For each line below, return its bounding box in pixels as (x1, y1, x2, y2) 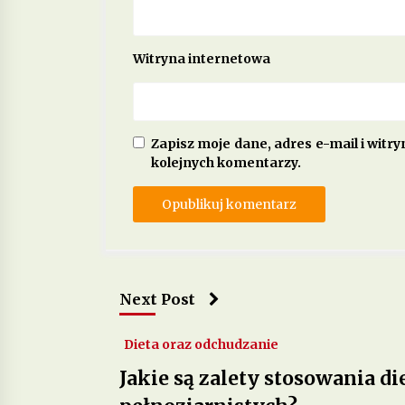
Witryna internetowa (133, 50, 270, 67)
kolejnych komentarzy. (151, 154, 301, 171)
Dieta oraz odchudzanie (124, 335, 278, 353)
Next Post (119, 289, 195, 308)
